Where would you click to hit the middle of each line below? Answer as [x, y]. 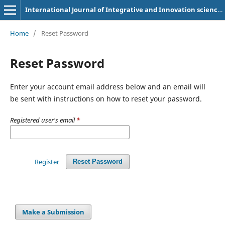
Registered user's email [43, 120]
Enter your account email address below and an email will [107, 86]
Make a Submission [53, 212]
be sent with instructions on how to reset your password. [106, 98]
